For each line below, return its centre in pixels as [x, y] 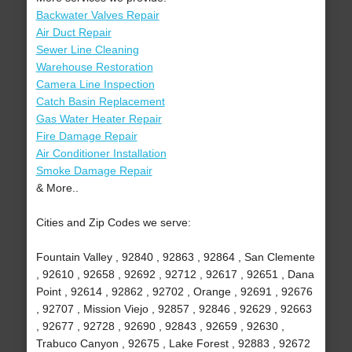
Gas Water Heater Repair [99, 119]
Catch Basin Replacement [100, 102]
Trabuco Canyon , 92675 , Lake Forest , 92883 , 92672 [173, 344]
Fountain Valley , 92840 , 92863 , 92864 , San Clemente [175, 257]
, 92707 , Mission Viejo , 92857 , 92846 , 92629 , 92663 [174, 309]
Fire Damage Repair [86, 136]
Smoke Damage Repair [94, 171]
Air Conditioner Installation [101, 154]
